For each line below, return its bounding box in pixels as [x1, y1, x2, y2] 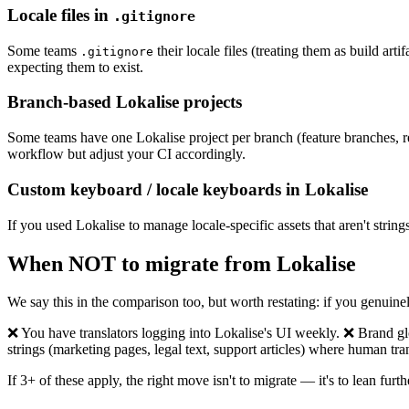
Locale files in [7, 5, 113, 25]
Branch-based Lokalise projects [7, 92, 242, 112]
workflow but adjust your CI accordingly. [7, 146, 246, 163]
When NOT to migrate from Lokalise [7, 251, 356, 276]
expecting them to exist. [7, 58, 143, 75]
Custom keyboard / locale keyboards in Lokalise [7, 179, 368, 199]
